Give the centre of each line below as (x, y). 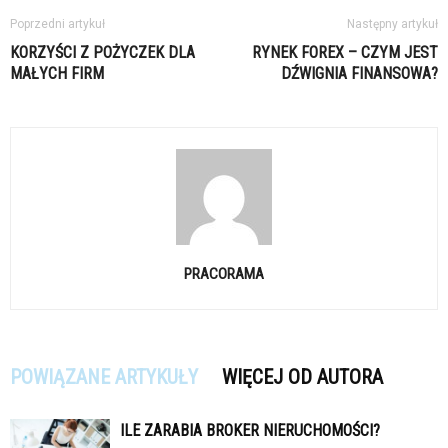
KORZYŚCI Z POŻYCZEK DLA (102, 53)
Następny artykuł (392, 24)
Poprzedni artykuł (57, 24)
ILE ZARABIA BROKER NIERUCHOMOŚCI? (250, 431)
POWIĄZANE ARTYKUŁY (104, 377)
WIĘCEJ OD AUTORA (302, 377)
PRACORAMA (224, 274)
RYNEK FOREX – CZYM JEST (345, 53)
